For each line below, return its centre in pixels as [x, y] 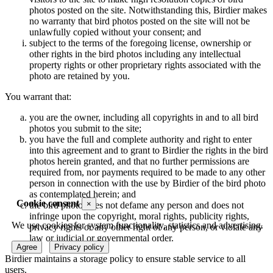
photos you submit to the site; [85, 128]
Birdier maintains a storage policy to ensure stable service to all [125, 259]
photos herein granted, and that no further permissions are [139, 161]
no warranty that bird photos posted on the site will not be [140, 21]
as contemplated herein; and [83, 194]
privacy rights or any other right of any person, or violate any [146, 227]
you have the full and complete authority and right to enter [140, 139]
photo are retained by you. [80, 76]
